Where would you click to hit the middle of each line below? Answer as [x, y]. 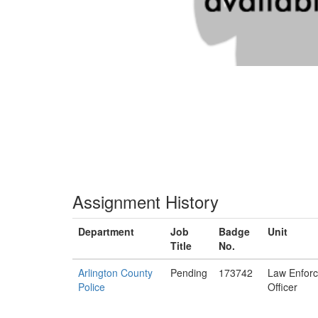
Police [92, 287]
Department [106, 231]
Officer [283, 287]
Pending [189, 273]
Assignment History [146, 201]
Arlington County [115, 273]
